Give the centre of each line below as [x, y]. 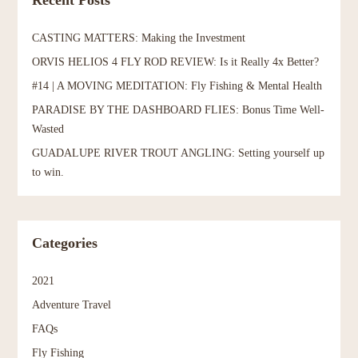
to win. [48, 172]
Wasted [48, 129]
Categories [65, 243]
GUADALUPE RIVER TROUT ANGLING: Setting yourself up [179, 153]
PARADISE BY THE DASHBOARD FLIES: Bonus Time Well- [179, 110]
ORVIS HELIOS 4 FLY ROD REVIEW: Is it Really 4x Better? [176, 62]
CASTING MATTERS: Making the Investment [139, 38]
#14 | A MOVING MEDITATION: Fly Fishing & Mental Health [177, 86]
